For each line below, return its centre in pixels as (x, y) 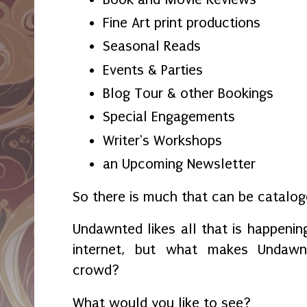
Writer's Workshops (164, 140)
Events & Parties (153, 70)
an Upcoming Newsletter (179, 164)
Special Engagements (169, 117)
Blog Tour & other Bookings (188, 94)
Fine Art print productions (182, 22)
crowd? (98, 270)
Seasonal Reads (152, 46)
